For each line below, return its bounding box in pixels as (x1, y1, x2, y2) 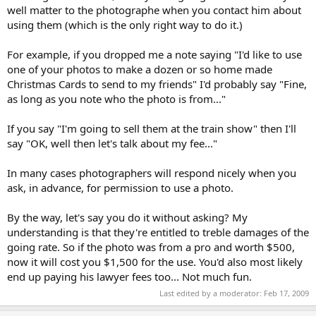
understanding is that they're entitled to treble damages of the (7, 224, 309, 239)
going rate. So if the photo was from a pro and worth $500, (7, 239, 295, 254)
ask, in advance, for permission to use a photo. (7, 180, 233, 195)
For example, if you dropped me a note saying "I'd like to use (7, 47, 302, 61)
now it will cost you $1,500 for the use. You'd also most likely (7, 254, 303, 269)
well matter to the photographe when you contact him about (7, 2, 301, 17)
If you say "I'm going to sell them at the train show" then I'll (7, 121, 296, 135)
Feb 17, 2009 (264, 288, 309, 299)
